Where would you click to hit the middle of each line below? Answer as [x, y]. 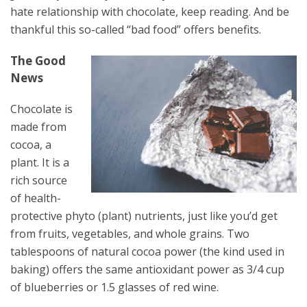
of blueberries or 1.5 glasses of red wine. [114, 287]
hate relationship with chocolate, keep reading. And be [150, 12]
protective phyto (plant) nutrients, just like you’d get [144, 216]
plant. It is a [40, 162]
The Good [38, 61]
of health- [36, 198]
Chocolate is [41, 109]
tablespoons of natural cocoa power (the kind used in [147, 251]
